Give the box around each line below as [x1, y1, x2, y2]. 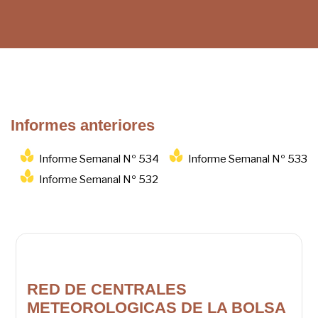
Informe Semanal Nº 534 [39, 153, 159, 166]
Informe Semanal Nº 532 [39, 173, 158, 187]
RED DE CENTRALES [27, 280, 187, 299]
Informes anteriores [11, 116, 155, 135]
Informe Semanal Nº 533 [188, 153, 307, 166]
